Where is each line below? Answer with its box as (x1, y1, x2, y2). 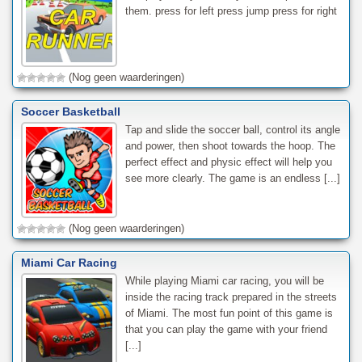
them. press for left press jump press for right (124, 5, 337, 17)
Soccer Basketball (21, 104, 120, 118)
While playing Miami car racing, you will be (124, 274, 324, 287)
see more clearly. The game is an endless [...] (124, 171, 340, 184)
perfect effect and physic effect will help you (124, 155, 332, 168)
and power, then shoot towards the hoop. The (124, 139, 335, 152)
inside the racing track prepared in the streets (124, 290, 337, 303)
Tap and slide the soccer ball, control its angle (124, 123, 340, 136)
